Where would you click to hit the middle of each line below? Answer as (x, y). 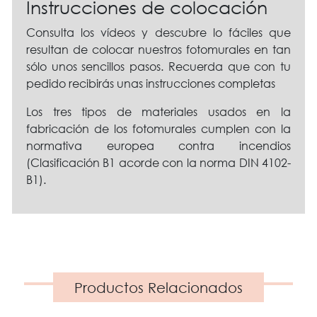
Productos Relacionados (158, 287)
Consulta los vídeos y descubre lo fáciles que (158, 32)
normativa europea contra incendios (158, 145)
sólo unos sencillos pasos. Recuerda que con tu (158, 66)
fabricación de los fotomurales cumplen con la (158, 128)
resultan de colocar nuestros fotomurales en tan (158, 49)
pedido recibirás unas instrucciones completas (151, 83)
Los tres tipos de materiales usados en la (158, 111)
